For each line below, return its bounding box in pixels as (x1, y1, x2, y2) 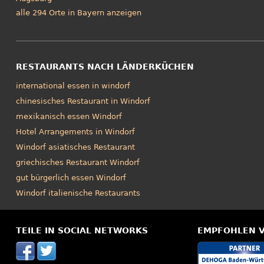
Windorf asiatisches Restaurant (15, 142, 135, 151)
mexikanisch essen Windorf (15, 111, 122, 121)
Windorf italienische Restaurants (15, 188, 140, 197)
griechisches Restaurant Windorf (15, 157, 140, 167)
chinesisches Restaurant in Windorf (15, 96, 150, 105)
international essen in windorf (15, 81, 130, 90)
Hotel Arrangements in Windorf (15, 127, 135, 136)
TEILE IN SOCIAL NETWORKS (15, 225, 148, 235)
